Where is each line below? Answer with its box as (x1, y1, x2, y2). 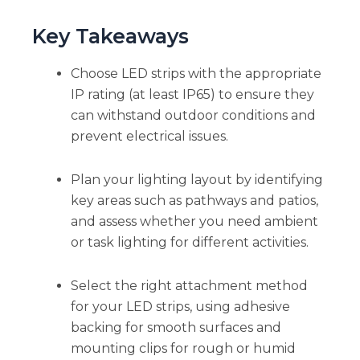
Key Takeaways (31, 24, 189, 49)
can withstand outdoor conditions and (70, 107, 316, 123)
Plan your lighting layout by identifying (70, 171, 323, 187)
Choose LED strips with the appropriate (70, 65, 321, 81)
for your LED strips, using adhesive (70, 298, 290, 314)
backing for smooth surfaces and (70, 319, 281, 335)
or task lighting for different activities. (70, 234, 309, 250)
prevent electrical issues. (70, 128, 228, 144)
